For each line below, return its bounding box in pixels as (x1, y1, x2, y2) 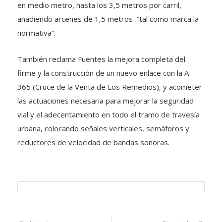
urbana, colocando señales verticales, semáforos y (17, 123, 189, 133)
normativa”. (17, 28, 55, 38)
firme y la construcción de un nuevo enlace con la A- (17, 68, 192, 78)
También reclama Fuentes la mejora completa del (17, 54, 185, 64)
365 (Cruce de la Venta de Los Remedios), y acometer (17, 82, 202, 92)
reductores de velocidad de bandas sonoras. (17, 137, 169, 147)
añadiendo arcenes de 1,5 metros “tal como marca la (17, 14, 199, 24)
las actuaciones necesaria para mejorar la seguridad (17, 96, 194, 106)
